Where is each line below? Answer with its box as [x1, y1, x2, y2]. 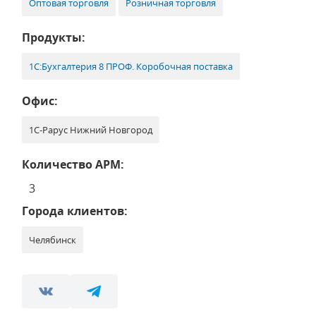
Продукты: [22, 30, 85, 45]
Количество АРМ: [22, 157, 124, 172]
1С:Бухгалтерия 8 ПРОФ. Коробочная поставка [29, 60, 233, 73]
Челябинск [29, 233, 76, 246]
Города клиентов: [22, 203, 128, 219]
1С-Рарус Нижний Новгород [29, 123, 152, 136]
